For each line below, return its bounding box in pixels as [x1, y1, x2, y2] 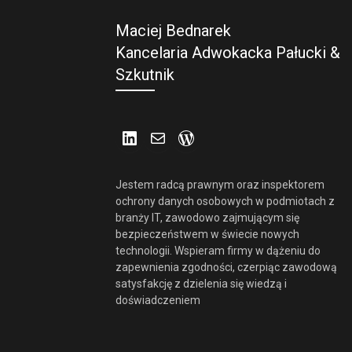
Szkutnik [115, 65, 174, 84]
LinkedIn [138, 117, 211, 139]
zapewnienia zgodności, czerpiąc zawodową [115, 261, 337, 273]
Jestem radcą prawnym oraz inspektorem [115, 178, 324, 191]
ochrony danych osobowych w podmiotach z [115, 195, 335, 207]
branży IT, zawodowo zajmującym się [115, 211, 299, 224]
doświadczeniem [115, 294, 200, 306]
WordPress [195, 117, 288, 139]
